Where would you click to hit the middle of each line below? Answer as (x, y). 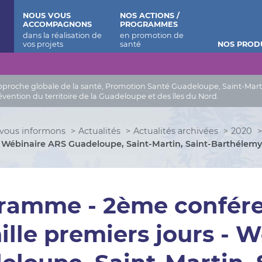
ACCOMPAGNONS (57, 24)
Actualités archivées (176, 131)
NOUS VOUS (46, 15)
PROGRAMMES (149, 24)
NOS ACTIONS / (150, 15)
